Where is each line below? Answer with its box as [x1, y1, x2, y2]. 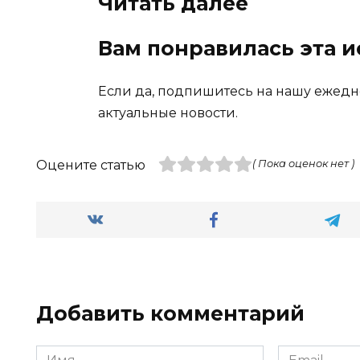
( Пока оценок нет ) [252, 157, 354, 170]
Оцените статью [36, 157, 145, 173]
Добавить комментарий [36, 301, 305, 325]
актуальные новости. [98, 104, 238, 121]
